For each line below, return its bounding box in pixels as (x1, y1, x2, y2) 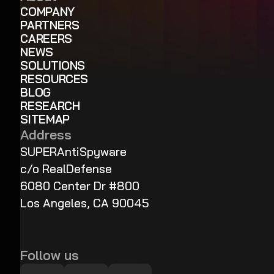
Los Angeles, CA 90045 (20, 195, 150, 210)
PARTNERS (20, 17, 80, 32)
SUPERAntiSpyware (20, 144, 127, 159)
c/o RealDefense (20, 161, 113, 176)
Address (20, 125, 72, 143)
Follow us (20, 246, 80, 264)
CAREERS (20, 31, 72, 46)
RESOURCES (20, 71, 88, 86)
